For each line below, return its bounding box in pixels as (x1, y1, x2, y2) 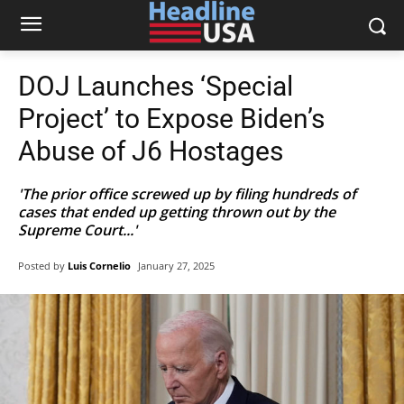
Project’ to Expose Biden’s (18, 103, 325, 134)
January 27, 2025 (138, 259, 215, 273)
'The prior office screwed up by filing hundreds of (18, 184, 356, 204)
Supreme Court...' (18, 220, 137, 240)
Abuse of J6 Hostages (18, 135, 283, 167)
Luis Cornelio (68, 258, 131, 272)
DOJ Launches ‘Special (18, 70, 293, 102)
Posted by (18, 258, 65, 272)
